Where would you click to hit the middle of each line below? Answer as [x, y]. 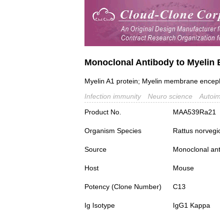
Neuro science [170, 96]
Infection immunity [113, 96]
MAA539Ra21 [194, 112]
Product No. [103, 112]
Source [96, 150]
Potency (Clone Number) [123, 187]
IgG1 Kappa [192, 206]
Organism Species [113, 131]
